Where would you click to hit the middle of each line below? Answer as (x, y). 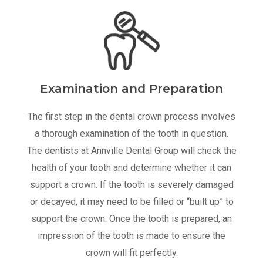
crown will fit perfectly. (131, 253)
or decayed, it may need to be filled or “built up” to (131, 202)
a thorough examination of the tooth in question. (131, 134)
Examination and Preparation (131, 89)
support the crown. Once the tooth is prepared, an (131, 219)
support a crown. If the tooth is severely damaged (131, 185)
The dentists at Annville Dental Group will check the (131, 151)
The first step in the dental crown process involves (131, 117)
